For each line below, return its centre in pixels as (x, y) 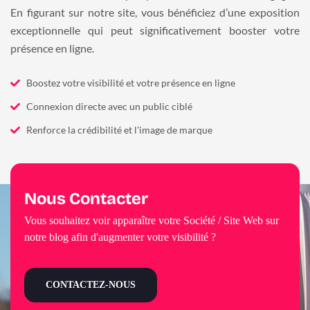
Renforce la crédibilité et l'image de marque (119, 130)
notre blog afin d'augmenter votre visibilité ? (120, 237)
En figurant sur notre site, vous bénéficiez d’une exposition (155, 12)
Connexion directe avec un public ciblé (109, 107)
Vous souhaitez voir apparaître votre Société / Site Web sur (152, 221)
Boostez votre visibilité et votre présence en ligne (130, 83)
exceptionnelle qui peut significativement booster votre (155, 30)
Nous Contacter (86, 199)
